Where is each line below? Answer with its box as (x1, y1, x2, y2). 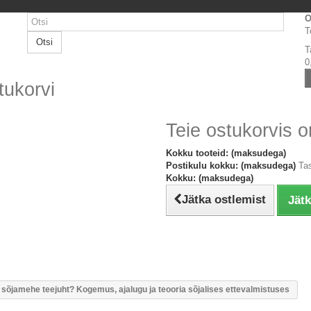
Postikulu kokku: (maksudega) (166, 160, 299, 171)
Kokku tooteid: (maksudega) (166, 148, 286, 158)
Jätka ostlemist (182, 193, 266, 206)
